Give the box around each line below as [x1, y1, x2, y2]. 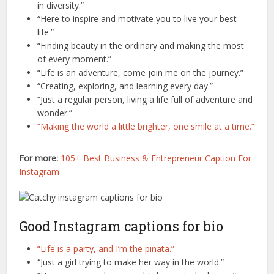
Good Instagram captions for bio [19, 217, 224, 235]
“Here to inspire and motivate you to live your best [37, 13, 237, 25]
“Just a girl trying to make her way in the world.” [37, 256, 224, 268]
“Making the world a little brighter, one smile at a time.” [37, 120, 255, 133]
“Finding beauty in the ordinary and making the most [37, 40, 245, 52]
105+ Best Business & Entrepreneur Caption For [61, 152, 252, 165]
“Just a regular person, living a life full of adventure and [37, 94, 253, 106]
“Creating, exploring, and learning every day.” [37, 80, 213, 92]
